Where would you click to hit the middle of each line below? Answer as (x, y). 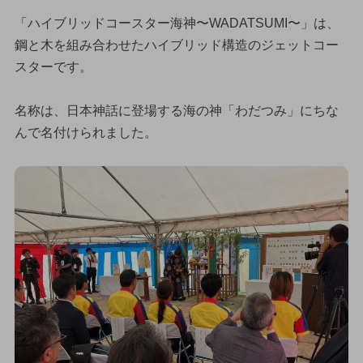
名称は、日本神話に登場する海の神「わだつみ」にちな (176, 110)
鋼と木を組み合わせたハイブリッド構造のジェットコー (176, 45)
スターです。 (53, 66)
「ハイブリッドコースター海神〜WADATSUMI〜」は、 (177, 23)
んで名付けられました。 (85, 132)
